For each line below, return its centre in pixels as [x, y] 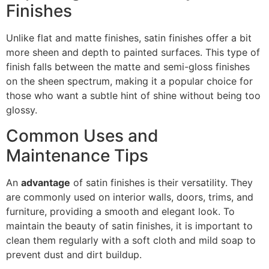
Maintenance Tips [77, 155]
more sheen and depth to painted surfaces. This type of [133, 53]
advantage [46, 182]
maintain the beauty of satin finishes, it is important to [129, 225]
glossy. [22, 110]
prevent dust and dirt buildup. [74, 254]
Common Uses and [82, 135]
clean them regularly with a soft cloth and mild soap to [131, 240]
